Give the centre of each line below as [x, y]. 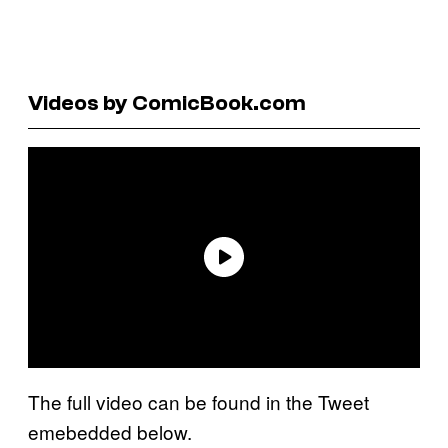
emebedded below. [112, 431]
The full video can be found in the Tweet [198, 401]
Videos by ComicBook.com [167, 102]
